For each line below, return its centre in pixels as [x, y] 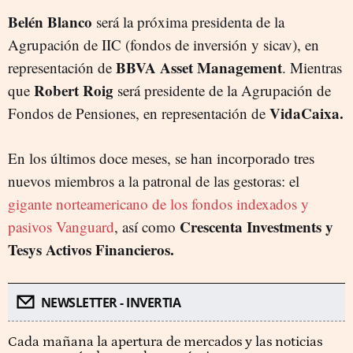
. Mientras [312, 67]
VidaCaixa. [307, 113]
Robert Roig [74, 90]
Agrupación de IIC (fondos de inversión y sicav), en [163, 44]
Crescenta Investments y [256, 226]
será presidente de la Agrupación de [222, 90]
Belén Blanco [52, 21]
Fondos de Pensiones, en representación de [139, 113]
